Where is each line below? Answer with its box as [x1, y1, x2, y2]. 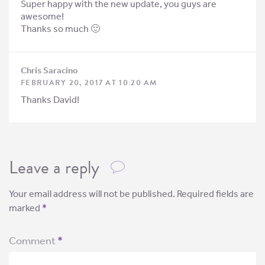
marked [9, 202, 42, 214]
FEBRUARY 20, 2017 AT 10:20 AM [21, 77, 157, 89]
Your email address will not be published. [9, 188, 175, 200]
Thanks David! [21, 94, 79, 106]
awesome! [21, 11, 64, 22]
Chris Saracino [21, 65, 78, 76]
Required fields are [177, 188, 254, 200]
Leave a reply [9, 154, 104, 181]
